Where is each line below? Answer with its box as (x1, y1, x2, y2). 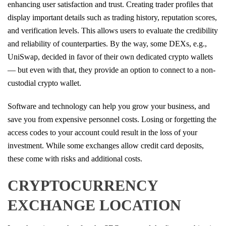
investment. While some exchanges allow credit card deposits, (8, 141, 204, 150)
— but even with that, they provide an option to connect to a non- (8, 65, 215, 74)
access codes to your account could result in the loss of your (8, 128, 197, 137)
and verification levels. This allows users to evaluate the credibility (8, 26, 218, 35)
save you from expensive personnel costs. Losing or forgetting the (8, 115, 216, 124)
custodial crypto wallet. (8, 78, 81, 87)
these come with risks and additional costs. (8, 154, 142, 163)
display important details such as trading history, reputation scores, (8, 13, 217, 22)
